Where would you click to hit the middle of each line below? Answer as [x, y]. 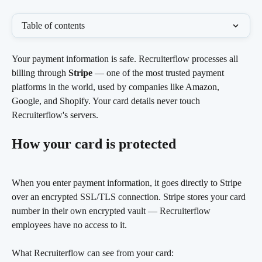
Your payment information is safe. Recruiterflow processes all [126, 59]
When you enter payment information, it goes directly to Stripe [128, 182]
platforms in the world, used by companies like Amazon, [117, 87]
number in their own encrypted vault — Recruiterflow [112, 211]
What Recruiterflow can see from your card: [93, 253]
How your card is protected [94, 144]
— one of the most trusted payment [159, 73]
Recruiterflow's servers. [55, 115]
